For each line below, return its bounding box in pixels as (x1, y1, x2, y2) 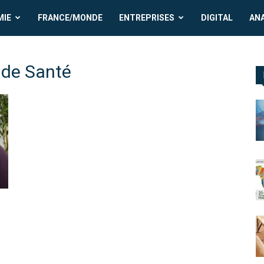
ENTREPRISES (119, 13, 175, 22)
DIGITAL (201, 13, 233, 22)
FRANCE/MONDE (38, 13, 103, 22)
